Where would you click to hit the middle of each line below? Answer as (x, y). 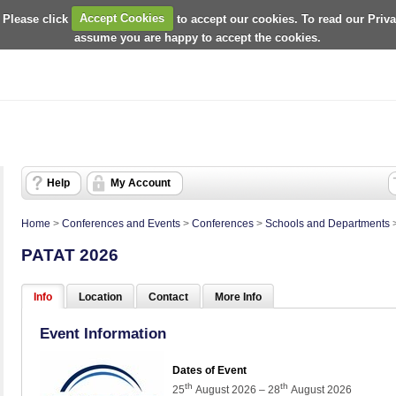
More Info (238, 297)
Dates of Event (209, 370)
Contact (168, 297)
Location (100, 297)
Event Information (103, 334)
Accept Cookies (122, 18)
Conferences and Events (121, 224)
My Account (141, 183)
